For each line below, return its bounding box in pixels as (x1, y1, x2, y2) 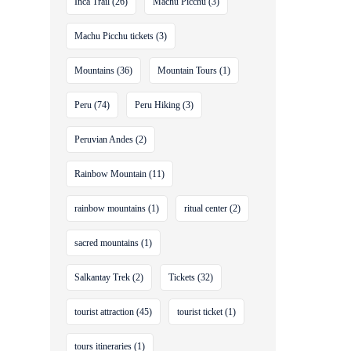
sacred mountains (74, 237, 139, 248)
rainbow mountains (74, 203, 147, 214)
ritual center (184, 203, 228, 214)
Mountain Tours (157, 65, 218, 76)
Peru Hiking (135, 100, 181, 110)
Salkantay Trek (74, 272, 131, 283)
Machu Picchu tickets (74, 31, 154, 42)
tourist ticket (177, 306, 223, 317)
